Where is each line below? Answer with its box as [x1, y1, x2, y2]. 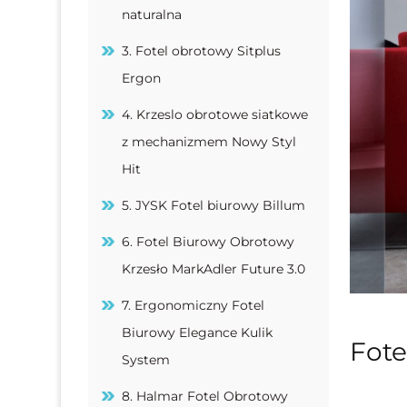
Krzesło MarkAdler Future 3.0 [122, 260, 306, 277]
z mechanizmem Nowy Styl [122, 133, 297, 150]
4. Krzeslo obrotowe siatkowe [122, 105, 309, 123]
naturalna [122, 5, 183, 23]
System [122, 351, 171, 368]
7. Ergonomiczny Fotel [122, 296, 265, 313]
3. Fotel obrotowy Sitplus [122, 42, 282, 59]
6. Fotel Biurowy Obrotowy [122, 233, 295, 250]
